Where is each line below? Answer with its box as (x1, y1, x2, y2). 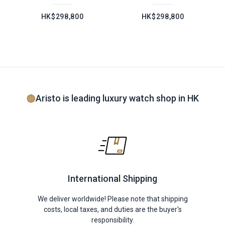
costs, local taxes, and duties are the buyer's (43, 205, 182, 213)
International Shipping (68, 173, 157, 184)
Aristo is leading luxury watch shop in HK (35, 93, 199, 103)
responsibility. (91, 216, 134, 224)
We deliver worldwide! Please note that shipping (37, 195, 188, 203)
